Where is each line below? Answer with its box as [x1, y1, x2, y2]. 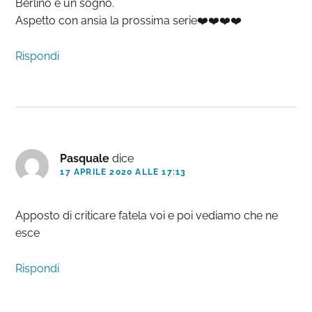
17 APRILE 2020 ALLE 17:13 [60, 167, 187, 178]
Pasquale [60, 152, 110, 166]
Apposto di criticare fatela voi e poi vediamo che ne [15, 209, 279, 223]
